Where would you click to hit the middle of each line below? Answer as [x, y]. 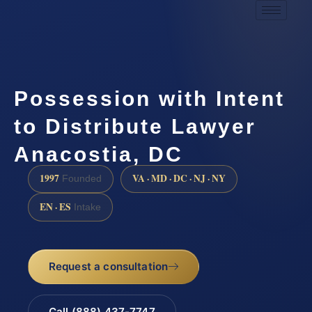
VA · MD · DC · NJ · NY [179, 179]
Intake [86, 207]
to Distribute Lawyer [135, 126]
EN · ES [55, 206]
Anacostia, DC [99, 154]
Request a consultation [108, 266]
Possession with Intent [149, 98]
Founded [80, 179]
